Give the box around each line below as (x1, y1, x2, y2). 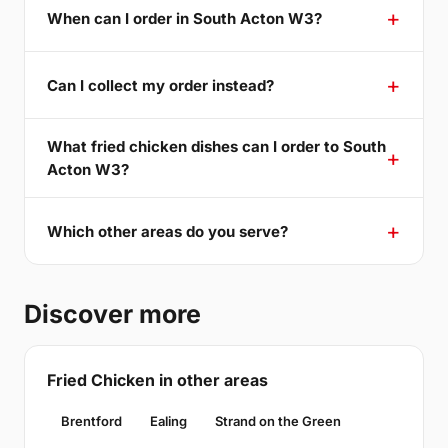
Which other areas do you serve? (47, 221, 288, 241)
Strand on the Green (215, 413, 341, 430)
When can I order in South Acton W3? (47, 8, 322, 28)
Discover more (24, 299, 201, 330)
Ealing (150, 413, 187, 430)
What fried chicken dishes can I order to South (47, 137, 386, 157)
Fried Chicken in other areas (47, 370, 268, 391)
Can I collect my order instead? (47, 75, 274, 95)
